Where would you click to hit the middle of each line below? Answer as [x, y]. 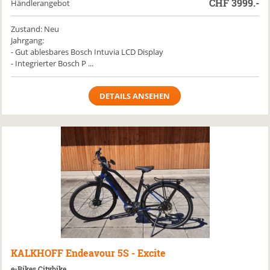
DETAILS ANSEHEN [135, 96]
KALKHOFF [37, 253]
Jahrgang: [28, 40]
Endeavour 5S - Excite [116, 253]
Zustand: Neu [35, 29]
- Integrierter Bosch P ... [52, 63]
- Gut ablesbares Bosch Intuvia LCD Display [87, 52]
